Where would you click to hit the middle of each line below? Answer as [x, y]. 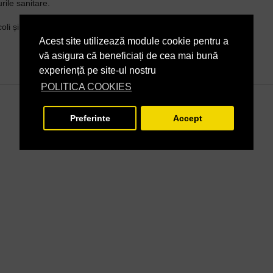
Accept [187, 118]
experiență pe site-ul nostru [97, 70]
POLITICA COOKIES [87, 87]
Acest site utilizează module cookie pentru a [134, 41]
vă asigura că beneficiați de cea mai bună [129, 55]
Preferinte [90, 118]
